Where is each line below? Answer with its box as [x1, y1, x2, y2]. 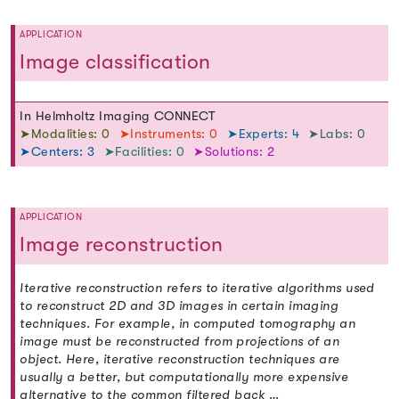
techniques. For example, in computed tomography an [20, 315, 356, 331]
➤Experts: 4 [227, 126, 304, 142]
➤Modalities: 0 [20, 126, 115, 142]
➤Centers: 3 [20, 144, 99, 160]
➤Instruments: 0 [118, 126, 223, 142]
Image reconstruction [20, 232, 224, 256]
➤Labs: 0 [308, 126, 366, 142]
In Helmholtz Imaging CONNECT [20, 109, 216, 125]
